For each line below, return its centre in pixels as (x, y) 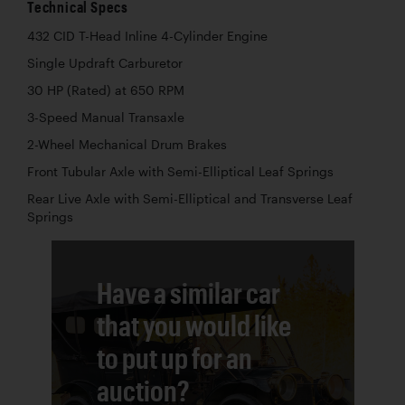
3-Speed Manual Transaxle (106, 117)
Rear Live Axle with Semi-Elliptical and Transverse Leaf (190, 198)
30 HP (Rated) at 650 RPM (106, 90)
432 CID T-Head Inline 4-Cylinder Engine (147, 36)
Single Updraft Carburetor (105, 63)
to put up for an (174, 357)
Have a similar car (188, 292)
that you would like (193, 325)
